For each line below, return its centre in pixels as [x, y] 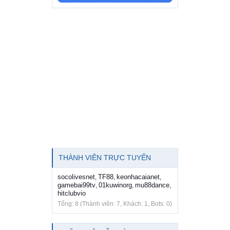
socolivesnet [76, 177]
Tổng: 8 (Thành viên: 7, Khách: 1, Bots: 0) [115, 204]
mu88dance [152, 185]
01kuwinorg [115, 185]
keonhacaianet [138, 177]
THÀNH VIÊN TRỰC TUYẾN [105, 157]
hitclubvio [72, 193]
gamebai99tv [76, 185]
